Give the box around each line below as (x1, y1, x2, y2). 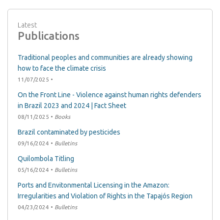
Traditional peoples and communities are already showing (18, 54, 192, 62)
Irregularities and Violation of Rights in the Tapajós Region (18, 192, 192, 200)
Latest (18, 21, 37, 29)
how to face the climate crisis (18, 64, 106, 73)
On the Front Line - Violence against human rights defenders (18, 91, 201, 99)
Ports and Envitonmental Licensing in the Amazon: (18, 181, 169, 190)
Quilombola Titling (18, 155, 74, 163)
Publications (18, 29, 80, 42)
